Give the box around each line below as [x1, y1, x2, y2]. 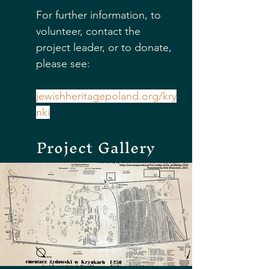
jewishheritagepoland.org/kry [36, 89, 177, 103]
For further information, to [36, 8, 164, 22]
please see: [36, 57, 90, 70]
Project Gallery [36, 131, 156, 165]
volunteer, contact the [36, 25, 144, 38]
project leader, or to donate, [36, 41, 175, 54]
